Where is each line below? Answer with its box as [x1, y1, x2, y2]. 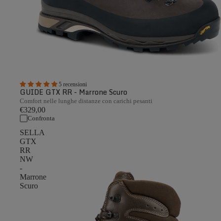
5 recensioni [59, 80, 87, 88]
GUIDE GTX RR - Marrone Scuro [20, 86, 127, 98]
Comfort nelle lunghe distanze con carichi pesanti [20, 97, 152, 105]
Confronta [28, 114, 55, 122]
